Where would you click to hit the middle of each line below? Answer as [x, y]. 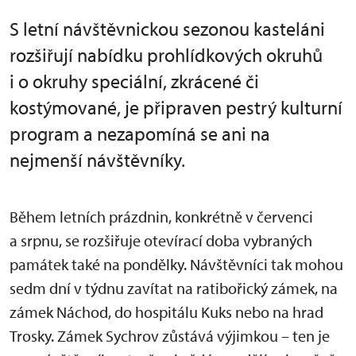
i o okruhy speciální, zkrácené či [134, 81]
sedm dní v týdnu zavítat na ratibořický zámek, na [174, 288]
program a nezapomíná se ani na [140, 133]
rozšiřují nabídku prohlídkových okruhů [166, 55]
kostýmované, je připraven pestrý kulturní [176, 107]
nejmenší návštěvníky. [97, 160]
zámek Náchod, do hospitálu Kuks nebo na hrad [166, 312]
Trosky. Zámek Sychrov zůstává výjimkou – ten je [170, 336]
